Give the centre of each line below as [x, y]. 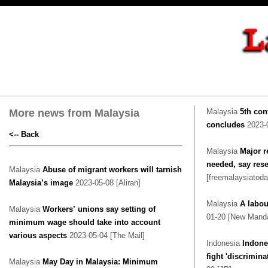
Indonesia [224, 243]
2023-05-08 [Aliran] [107, 183]
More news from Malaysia [74, 113]
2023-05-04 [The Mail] [107, 235]
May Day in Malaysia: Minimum [100, 262]
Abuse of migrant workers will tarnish [112, 170]
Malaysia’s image [41, 183]
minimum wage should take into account [85, 222]
